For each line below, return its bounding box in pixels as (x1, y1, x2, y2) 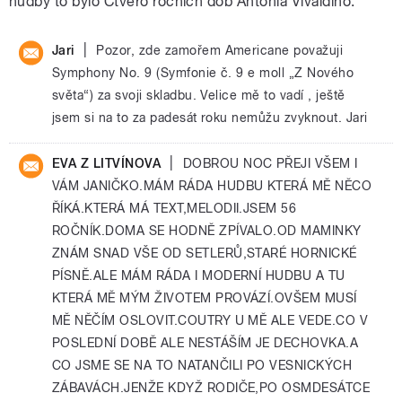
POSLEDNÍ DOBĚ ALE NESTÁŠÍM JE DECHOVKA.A (52, 335, 359, 351)
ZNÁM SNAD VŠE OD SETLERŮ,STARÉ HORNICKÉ (52, 245, 357, 261)
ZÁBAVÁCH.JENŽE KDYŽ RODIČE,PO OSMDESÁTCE (52, 380, 371, 396)
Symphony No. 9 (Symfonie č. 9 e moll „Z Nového (52, 65, 354, 81)
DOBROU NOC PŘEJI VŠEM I (182, 155, 358, 171)
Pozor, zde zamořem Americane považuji (96, 42, 344, 58)
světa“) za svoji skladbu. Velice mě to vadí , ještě (52, 87, 345, 103)
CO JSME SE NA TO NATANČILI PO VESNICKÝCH (52, 357, 353, 373)
